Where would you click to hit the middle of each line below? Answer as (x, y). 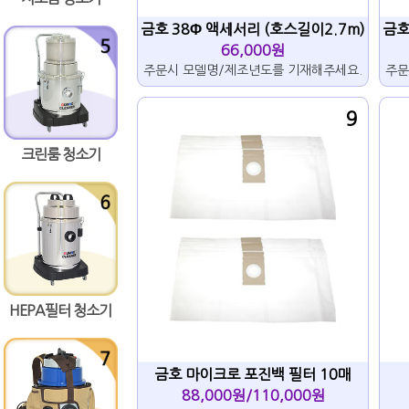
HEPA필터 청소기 (60, 310)
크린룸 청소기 (60, 154)
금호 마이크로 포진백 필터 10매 (253, 374)
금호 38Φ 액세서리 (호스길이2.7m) (253, 29)
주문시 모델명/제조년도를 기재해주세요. (253, 70)
